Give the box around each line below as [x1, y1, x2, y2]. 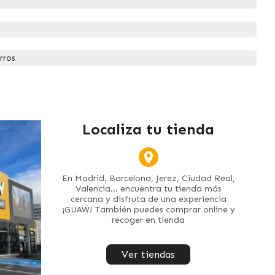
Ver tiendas [122, 248, 176, 260]
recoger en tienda [112, 214, 185, 225]
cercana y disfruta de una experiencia [70, 193, 227, 204]
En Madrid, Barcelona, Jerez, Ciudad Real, [61, 172, 235, 184]
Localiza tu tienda [82, 120, 215, 138]
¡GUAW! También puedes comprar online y [61, 204, 235, 215]
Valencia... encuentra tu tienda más [75, 183, 222, 194]
